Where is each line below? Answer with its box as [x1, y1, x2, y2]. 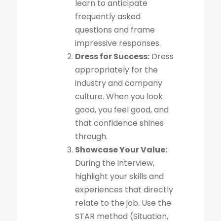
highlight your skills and [75, 170, 164, 182]
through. [75, 130, 108, 142]
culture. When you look [75, 90, 163, 102]
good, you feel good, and [75, 104, 169, 115]
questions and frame [75, 24, 155, 36]
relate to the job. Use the [75, 197, 171, 209]
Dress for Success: [75, 50, 149, 62]
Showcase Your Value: [75, 144, 167, 155]
